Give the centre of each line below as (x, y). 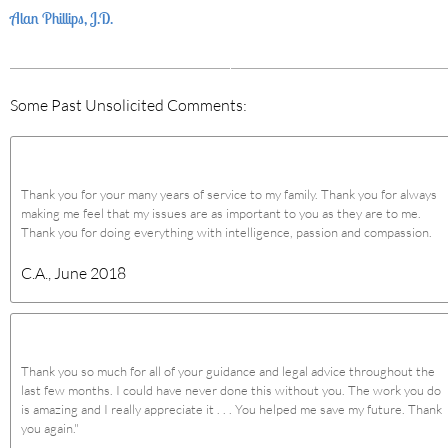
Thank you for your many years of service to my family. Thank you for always (229, 194)
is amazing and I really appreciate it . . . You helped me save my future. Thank (231, 409)
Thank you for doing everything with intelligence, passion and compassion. (226, 232)
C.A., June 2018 (73, 272)
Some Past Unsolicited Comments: (128, 104)
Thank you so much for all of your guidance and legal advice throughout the (228, 371)
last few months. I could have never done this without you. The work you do (231, 390)
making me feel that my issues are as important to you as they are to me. (221, 213)
